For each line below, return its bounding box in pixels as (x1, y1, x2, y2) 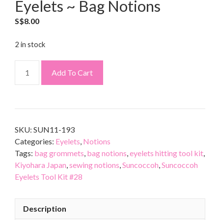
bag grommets (34, 148, 84, 158)
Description (23, 203, 66, 213)
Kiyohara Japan (15, 160, 66, 169)
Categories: (15, 136, 55, 146)
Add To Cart (52, 67, 93, 77)
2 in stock (15, 39, 45, 49)
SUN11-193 (33, 124, 75, 134)
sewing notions (69, 160, 119, 169)
